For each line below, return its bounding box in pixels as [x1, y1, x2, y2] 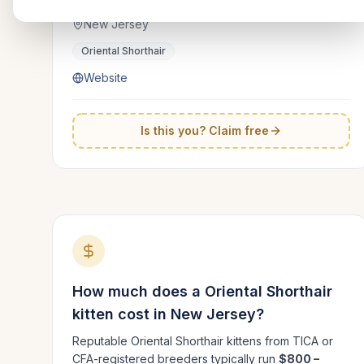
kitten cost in [72, 305, 171, 323]
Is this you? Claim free [141, 123, 269, 137]
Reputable [72, 334, 131, 348]
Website [84, 71, 128, 84]
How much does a [72, 283, 205, 300]
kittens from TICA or [223, 334, 333, 348]
